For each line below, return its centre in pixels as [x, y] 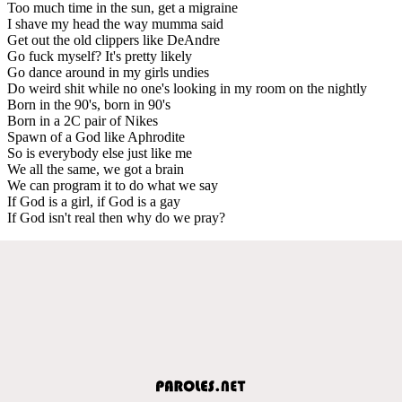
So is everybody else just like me [100, 153]
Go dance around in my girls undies [108, 72]
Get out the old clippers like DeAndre [114, 39]
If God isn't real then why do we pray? [116, 217]
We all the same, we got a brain [96, 169]
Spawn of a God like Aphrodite [96, 136]
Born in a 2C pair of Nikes [83, 120]
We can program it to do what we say [113, 185]
